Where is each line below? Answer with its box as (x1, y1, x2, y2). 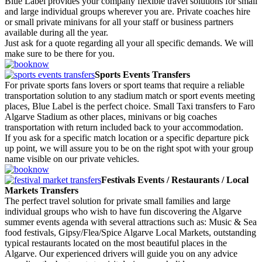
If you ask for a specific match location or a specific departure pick (5, 133, 249, 143)
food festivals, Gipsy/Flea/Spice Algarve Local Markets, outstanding (5, 227, 256, 238)
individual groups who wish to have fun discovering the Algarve (5, 206, 242, 217)
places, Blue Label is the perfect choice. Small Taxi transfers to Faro (5, 101, 255, 112)
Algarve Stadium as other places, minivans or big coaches (5, 112, 217, 122)
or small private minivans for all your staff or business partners (5, 17, 233, 27)
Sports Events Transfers (95, 70, 190, 80)
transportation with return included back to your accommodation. (5, 122, 243, 133)
